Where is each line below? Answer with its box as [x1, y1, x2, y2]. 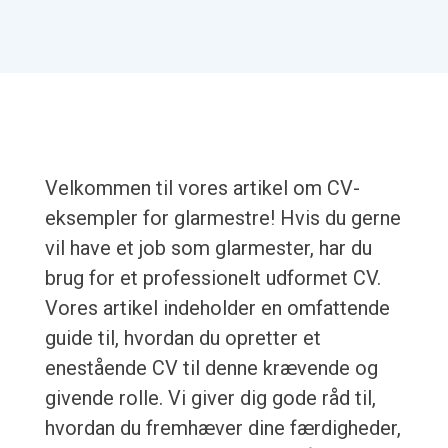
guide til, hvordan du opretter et [44, 326, 321, 351]
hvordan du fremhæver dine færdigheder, [44, 416, 401, 441]
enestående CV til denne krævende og [44, 356, 378, 381]
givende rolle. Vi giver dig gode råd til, [44, 386, 376, 411]
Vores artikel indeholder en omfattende [44, 296, 390, 321]
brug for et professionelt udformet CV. [44, 266, 381, 291]
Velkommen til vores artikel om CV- [44, 176, 360, 201]
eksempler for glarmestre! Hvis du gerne [44, 206, 401, 231]
